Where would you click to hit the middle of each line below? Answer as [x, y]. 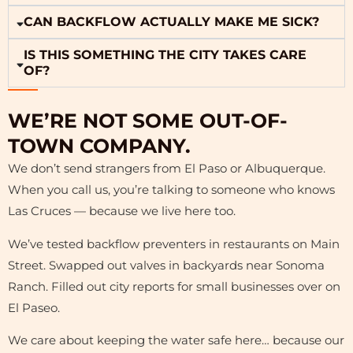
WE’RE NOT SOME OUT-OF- [148, 120]
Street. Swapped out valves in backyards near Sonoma [166, 265]
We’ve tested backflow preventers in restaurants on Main [174, 244]
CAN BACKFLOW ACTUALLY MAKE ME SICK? [172, 21]
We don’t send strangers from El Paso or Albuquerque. [167, 168]
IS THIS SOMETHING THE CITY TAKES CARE [165, 54]
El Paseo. [34, 308]
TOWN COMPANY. [99, 145]
